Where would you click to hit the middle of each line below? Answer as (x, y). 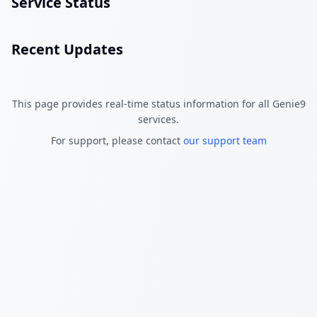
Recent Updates (67, 49)
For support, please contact (115, 140)
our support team (225, 140)
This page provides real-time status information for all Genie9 (158, 103)
